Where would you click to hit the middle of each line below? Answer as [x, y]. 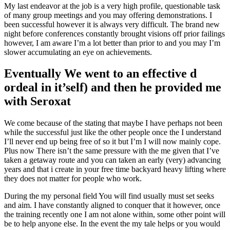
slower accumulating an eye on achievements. [78, 52]
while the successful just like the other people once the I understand [113, 132]
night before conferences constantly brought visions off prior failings [114, 33]
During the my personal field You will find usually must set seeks [109, 196]
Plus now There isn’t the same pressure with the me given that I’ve [112, 151]
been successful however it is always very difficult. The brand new [112, 24]
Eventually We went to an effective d [100, 74]
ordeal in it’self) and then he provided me [113, 88]
